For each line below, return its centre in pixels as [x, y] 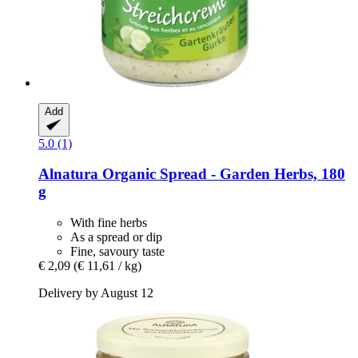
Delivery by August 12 [96, 292]
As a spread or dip [116, 237]
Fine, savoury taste [117, 251]
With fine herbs [109, 222]
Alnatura [68, 174]
